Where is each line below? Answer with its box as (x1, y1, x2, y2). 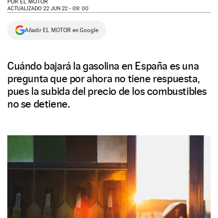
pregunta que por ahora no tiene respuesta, (7, 72, 200, 85)
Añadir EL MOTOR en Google (25, 27, 98, 34)
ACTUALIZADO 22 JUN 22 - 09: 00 (7, 5, 89, 12)
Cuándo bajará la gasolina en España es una (7, 59, 199, 72)
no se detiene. (7, 97, 70, 110)
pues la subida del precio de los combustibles (7, 85, 207, 97)
